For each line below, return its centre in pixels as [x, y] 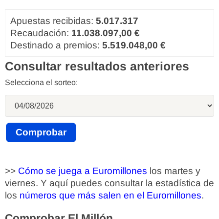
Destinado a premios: [56, 45]
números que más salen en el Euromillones [110, 196]
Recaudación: [41, 33]
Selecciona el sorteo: [41, 83]
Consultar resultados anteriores [97, 66]
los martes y [174, 171]
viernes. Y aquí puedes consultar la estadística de [109, 183]
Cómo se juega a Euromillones [83, 171]
